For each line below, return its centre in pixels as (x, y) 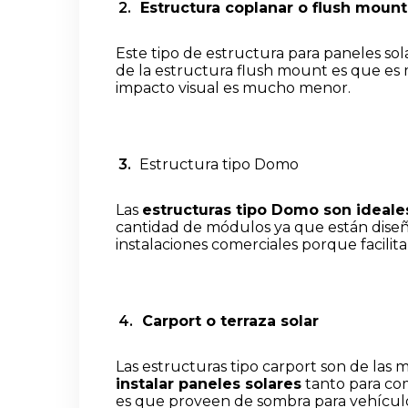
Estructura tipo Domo (217, 165)
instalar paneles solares (209, 384)
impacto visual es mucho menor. (233, 88)
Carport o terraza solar (228, 321)
